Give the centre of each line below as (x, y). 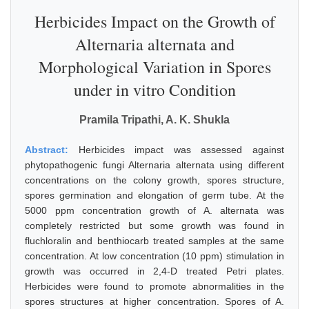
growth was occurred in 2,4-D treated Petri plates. (154, 271)
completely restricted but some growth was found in (154, 226)
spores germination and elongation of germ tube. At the (154, 195)
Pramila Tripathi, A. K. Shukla (154, 120)
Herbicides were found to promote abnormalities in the (154, 286)
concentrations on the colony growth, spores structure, (154, 180)
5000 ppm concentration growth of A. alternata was (154, 210)
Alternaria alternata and (154, 44)
